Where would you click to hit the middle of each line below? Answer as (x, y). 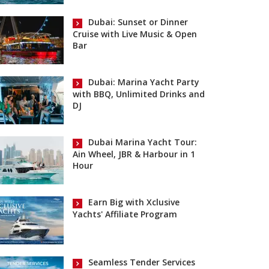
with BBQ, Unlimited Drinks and (139, 94)
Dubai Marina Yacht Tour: (143, 142)
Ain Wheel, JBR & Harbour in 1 (134, 154)
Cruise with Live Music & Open (135, 34)
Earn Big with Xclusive (134, 202)
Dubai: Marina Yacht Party (144, 82)
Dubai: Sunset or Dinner (138, 22)
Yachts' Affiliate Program (125, 214)
